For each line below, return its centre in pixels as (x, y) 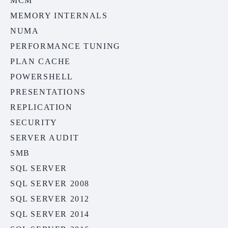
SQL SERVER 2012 (50, 199)
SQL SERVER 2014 (50, 214)
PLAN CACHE (40, 62)
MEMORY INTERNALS (59, 16)
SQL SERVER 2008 (50, 184)
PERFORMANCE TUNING (65, 46)
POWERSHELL (42, 77)
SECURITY (34, 123)
